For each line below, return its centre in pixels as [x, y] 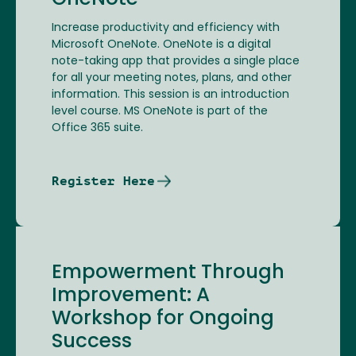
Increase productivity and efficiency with [166, 29]
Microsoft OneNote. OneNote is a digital [161, 45]
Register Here [103, 181]
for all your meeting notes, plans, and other [172, 79]
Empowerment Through [168, 274]
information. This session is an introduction [170, 95]
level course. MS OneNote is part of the [160, 112]
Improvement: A [131, 297]
